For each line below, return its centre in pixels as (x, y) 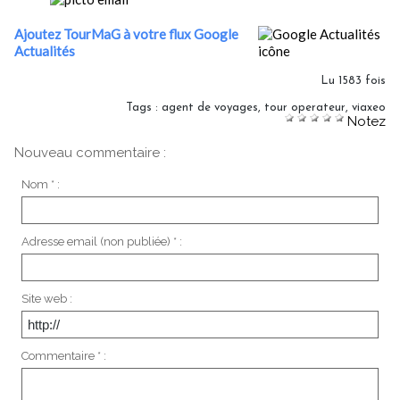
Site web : (46, 298)
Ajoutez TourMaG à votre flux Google (126, 33)
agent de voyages (210, 107)
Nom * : (40, 184)
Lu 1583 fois (353, 80)
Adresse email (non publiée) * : (101, 241)
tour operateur (305, 107)
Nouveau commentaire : (90, 152)
